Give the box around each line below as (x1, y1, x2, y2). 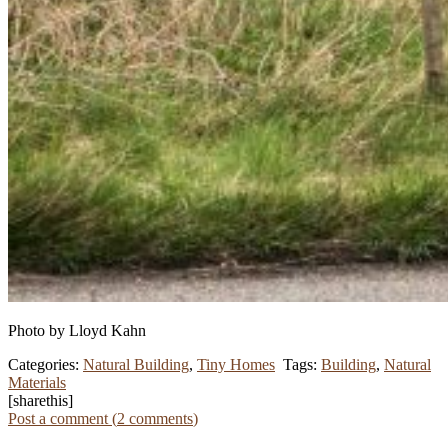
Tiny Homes (197, 356, 275, 374)
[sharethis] (8, 392, 73, 410)
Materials (8, 374, 66, 392)
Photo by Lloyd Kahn (8, 322, 146, 340)
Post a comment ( (8, 410, 117, 428)
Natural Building (83, 356, 189, 374)
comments (125, 410, 193, 428)
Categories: (8, 356, 83, 374)
